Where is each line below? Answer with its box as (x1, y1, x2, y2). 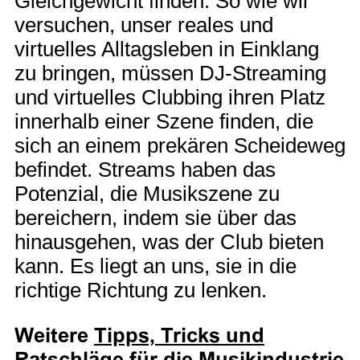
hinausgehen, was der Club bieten (14, 230, 324, 253)
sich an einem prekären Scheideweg (14, 133, 346, 157)
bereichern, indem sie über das (14, 206, 297, 229)
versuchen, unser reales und (14, 13, 273, 36)
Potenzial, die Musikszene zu (14, 182, 280, 205)
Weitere (14, 323, 94, 346)
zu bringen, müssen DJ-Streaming (14, 61, 326, 84)
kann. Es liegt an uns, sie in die (14, 254, 297, 277)
